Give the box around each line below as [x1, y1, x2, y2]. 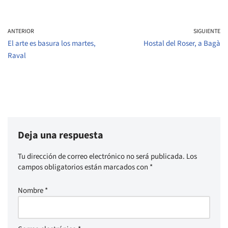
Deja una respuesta [18, 128, 103, 142]
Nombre [18, 185, 45, 196]
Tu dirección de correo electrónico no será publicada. [18, 151, 185, 162]
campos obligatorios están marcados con [18, 162, 150, 173]
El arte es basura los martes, [8, 38, 96, 49]
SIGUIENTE [193, 27, 220, 36]
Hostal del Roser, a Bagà [144, 38, 220, 49]
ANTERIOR [8, 27, 34, 36]
